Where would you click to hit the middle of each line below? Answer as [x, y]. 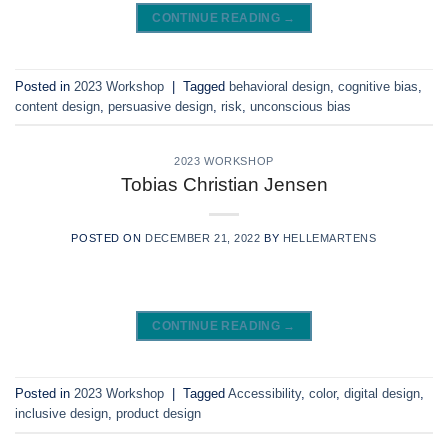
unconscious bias [300, 106]
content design [57, 106]
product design [158, 414]
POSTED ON [108, 237]
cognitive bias [378, 86]
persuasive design [160, 106]
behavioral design [279, 86]
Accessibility [264, 394]
